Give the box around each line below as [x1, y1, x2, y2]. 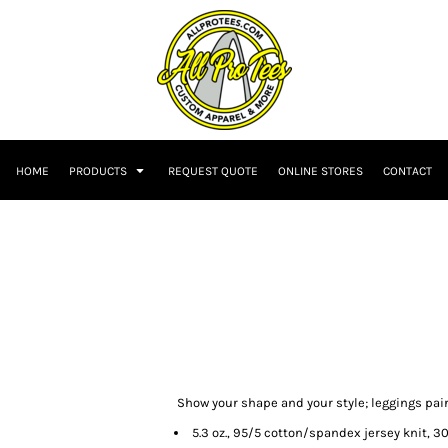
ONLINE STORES [278, 164, 363, 179]
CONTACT [383, 164, 432, 179]
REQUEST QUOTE [168, 164, 258, 179]
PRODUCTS [69, 164, 130, 179]
